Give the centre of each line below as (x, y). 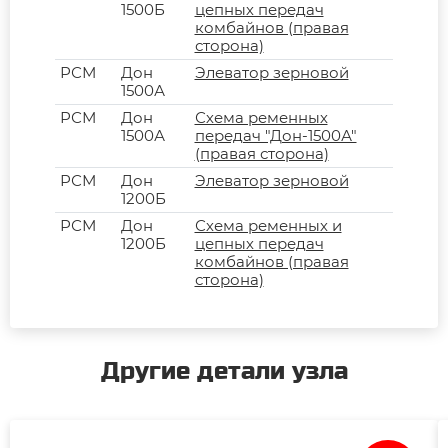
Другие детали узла (224, 371)
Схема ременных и (268, 225)
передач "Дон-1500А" (275, 135)
